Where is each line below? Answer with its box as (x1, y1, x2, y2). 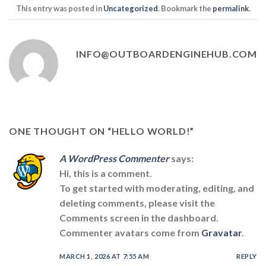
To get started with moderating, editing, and (59, 182, 254, 194)
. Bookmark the (157, 3, 213, 13)
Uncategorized (103, 3, 158, 13)
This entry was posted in (15, 3, 103, 13)
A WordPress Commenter (59, 152, 169, 164)
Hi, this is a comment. (59, 167, 152, 179)
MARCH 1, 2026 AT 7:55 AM (59, 252, 150, 260)
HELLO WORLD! (111, 125, 191, 137)
